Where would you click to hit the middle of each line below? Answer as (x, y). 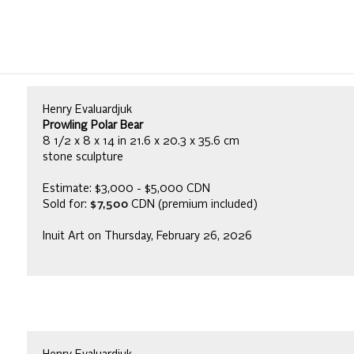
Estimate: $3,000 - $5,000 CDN (126, 188)
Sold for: (66, 204)
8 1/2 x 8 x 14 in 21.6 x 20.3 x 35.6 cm (141, 141)
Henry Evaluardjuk (87, 109)
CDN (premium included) (194, 204)
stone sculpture (83, 157)
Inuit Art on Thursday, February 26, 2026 (147, 236)
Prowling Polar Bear (93, 125)
